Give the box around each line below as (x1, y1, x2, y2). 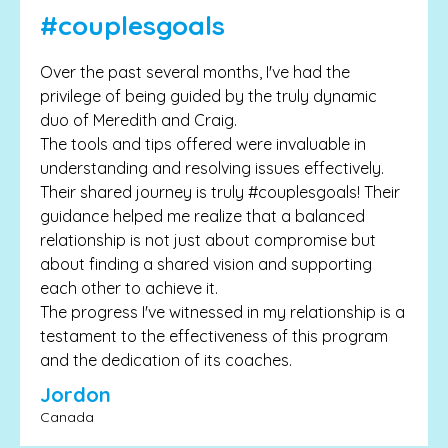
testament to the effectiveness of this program (40, 326, 388, 347)
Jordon (40, 382, 111, 408)
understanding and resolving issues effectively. (40, 158, 384, 179)
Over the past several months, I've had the (40, 62, 350, 83)
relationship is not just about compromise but (40, 230, 376, 251)
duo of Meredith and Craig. (40, 110, 237, 131)
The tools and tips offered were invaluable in (40, 134, 366, 155)
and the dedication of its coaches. (40, 350, 292, 371)
